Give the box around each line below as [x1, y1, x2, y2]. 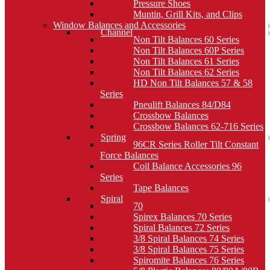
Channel [101, 27, 133, 37]
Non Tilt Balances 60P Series [133, 45, 244, 55]
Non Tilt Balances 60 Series [133, 34, 239, 45]
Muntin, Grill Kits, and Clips [133, 9, 242, 19]
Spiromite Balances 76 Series [133, 255, 244, 265]
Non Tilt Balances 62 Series [133, 67, 239, 77]
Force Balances [100, 150, 159, 160]
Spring [101, 132, 126, 142]
